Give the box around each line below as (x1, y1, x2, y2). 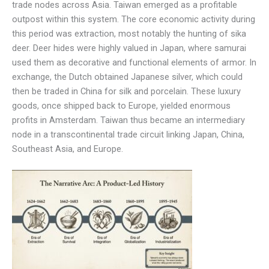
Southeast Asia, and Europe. (12, 143, 123, 154)
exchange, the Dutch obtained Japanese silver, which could (12, 71, 243, 82)
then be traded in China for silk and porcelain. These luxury (12, 85, 241, 97)
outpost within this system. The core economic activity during (12, 13, 255, 25)
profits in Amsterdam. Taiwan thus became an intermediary (12, 114, 245, 125)
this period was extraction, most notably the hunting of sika (12, 28, 246, 39)
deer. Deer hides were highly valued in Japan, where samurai (12, 42, 246, 53)
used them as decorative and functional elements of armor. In (12, 56, 256, 68)
